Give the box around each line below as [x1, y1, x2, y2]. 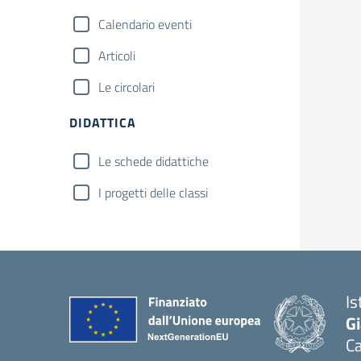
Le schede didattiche [98, 151, 209, 171]
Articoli [98, 46, 135, 65]
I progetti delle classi [98, 183, 208, 202]
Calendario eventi [98, 15, 192, 34]
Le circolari [98, 77, 155, 97]
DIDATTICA [69, 113, 136, 132]
